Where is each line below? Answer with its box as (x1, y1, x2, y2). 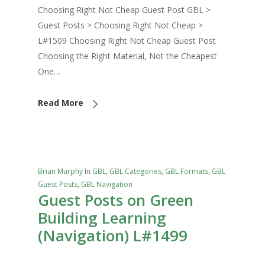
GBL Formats (165, 166, 208, 176)
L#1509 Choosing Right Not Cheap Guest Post (38, 35, 216, 46)
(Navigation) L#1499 (38, 225, 188, 246)
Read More (38, 97, 83, 108)
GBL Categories (109, 166, 161, 176)
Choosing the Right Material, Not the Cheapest (38, 50, 217, 62)
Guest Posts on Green (38, 189, 193, 211)
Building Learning (38, 207, 166, 228)
